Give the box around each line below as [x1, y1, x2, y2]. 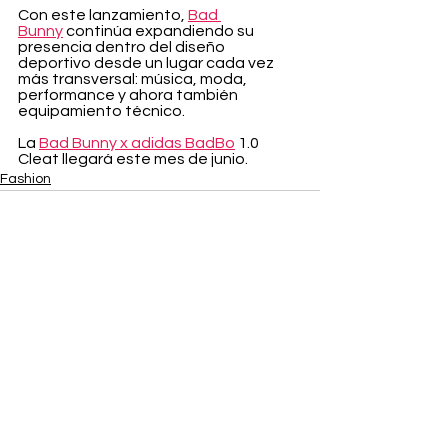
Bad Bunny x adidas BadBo [39, 135, 235, 151]
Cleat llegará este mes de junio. [18, 151, 248, 167]
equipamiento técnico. [18, 103, 185, 119]
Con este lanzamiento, [18, 7, 188, 23]
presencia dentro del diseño [18, 39, 228, 55]
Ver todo [264, 290, 320, 304]
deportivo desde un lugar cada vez [18, 55, 277, 71]
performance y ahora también [18, 87, 241, 103]
